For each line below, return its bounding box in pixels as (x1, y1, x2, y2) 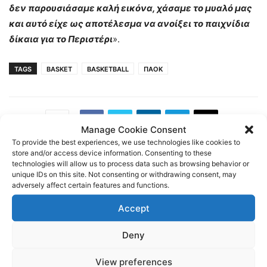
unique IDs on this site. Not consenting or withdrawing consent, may (12, 169, 237, 179)
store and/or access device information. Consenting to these (12, 148, 212, 157)
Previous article (9, 173, 61, 183)
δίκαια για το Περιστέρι (9, 33, 113, 45)
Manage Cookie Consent (80, 123, 187, 135)
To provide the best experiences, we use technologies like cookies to (12, 137, 240, 147)
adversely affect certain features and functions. (12, 180, 169, 190)
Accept (117, 202, 150, 213)
